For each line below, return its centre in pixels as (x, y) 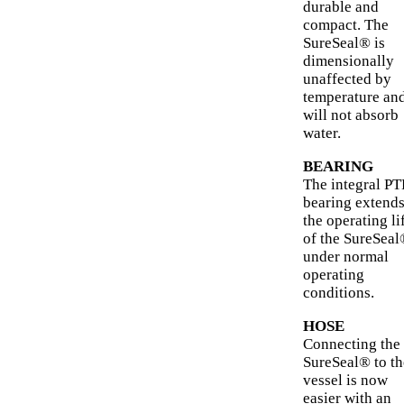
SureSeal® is (344, 43)
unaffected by (347, 79)
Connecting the (352, 344)
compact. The (346, 25)
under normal (346, 257)
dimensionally (349, 61)
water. (322, 133)
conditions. (339, 293)
